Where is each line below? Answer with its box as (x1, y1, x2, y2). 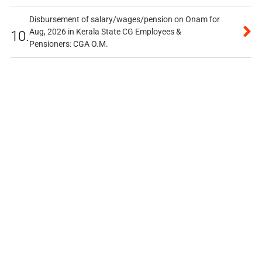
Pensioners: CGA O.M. (29, 39, 108, 49)
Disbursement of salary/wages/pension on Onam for (29, 15, 220, 25)
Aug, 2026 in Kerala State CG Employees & (29, 27, 181, 37)
